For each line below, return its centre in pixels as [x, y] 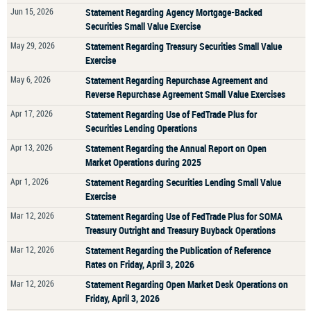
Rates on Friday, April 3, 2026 [140, 264]
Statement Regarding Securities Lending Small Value [183, 182]
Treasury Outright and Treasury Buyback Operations [180, 230]
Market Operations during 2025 [143, 162]
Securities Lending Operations [141, 128]
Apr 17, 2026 [32, 113]
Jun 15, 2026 [32, 11]
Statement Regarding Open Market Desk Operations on [187, 284]
